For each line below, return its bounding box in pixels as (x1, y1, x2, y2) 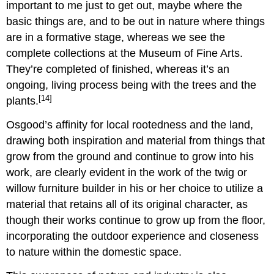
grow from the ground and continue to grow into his (6, 150, 254, 163)
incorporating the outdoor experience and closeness (6, 230, 259, 243)
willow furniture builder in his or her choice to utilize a (6, 182, 264, 195)
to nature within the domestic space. (6, 246, 182, 259)
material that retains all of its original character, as (6, 198, 248, 211)
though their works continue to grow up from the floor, (6, 214, 266, 227)
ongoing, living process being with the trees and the (6, 79, 257, 92)
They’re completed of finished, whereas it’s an (6, 63, 230, 76)
